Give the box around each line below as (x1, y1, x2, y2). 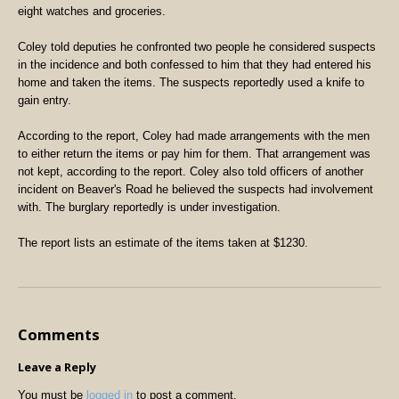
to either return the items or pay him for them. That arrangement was (18, 147, 370, 161)
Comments (18, 324, 100, 346)
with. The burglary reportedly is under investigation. (18, 200, 288, 215)
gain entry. (18, 94, 71, 108)
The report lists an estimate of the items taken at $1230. (18, 236, 308, 250)
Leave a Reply (18, 359, 96, 376)
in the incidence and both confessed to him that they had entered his (18, 58, 371, 72)
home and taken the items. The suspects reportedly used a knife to (18, 76, 364, 90)
